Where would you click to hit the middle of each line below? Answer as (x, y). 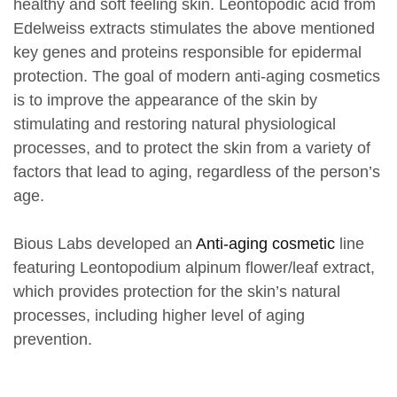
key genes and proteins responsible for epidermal (187, 53)
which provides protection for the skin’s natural (177, 292)
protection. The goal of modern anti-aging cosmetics (197, 77)
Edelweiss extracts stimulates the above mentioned (194, 29)
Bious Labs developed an (105, 244)
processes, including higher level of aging (159, 316)
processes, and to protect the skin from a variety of (192, 148)
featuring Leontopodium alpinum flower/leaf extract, (194, 268)
